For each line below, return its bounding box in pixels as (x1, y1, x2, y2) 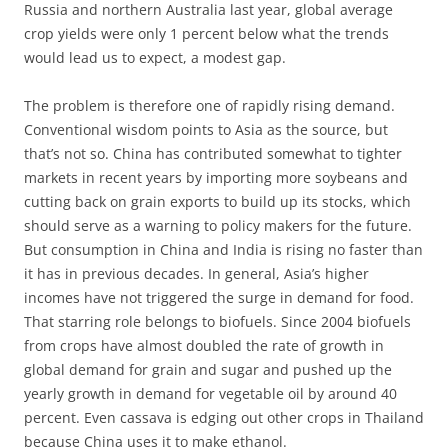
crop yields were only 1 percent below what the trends (24, 24, 389, 43)
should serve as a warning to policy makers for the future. (24, 216, 412, 235)
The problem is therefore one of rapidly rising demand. (24, 96, 395, 115)
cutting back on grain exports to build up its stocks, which (24, 192, 411, 211)
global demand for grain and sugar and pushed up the (24, 360, 392, 379)
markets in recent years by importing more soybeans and (24, 168, 408, 187)
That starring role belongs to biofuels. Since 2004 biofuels (24, 312, 411, 331)
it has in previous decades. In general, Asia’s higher (24, 264, 369, 283)
